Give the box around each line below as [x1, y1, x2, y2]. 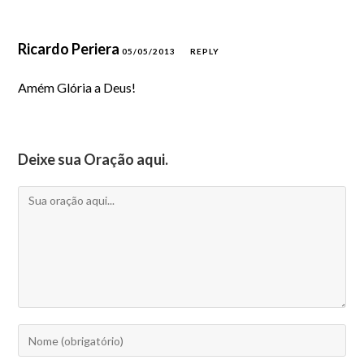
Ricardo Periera [18, 40, 123, 58]
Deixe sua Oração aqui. [18, 150, 169, 168]
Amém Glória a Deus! [18, 80, 136, 95]
